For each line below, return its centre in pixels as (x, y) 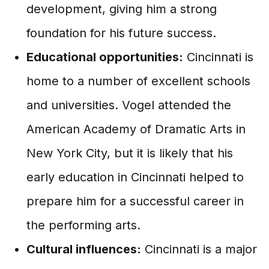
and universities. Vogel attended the (129, 105)
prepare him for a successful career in (135, 201)
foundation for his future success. (121, 33)
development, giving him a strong (122, 9)
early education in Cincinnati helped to (135, 177)
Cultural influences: (84, 249)
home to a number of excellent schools (138, 81)
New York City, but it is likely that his (130, 153)
